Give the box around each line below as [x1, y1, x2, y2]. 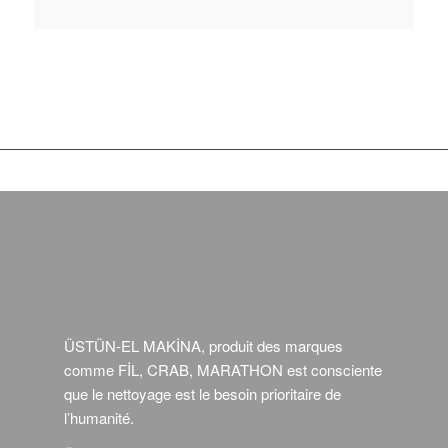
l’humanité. [63, 407, 134, 429]
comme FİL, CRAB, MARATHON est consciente [63, 359, 382, 381]
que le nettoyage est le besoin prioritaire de [63, 383, 341, 405]
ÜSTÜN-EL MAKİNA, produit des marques [63, 335, 343, 357]
